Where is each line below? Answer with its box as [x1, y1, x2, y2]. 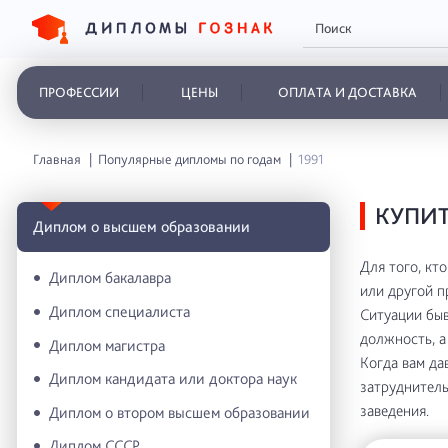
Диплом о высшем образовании [33, 216, 250, 236]
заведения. [359, 401, 429, 420]
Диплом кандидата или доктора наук [49, 369, 297, 389]
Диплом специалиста [49, 301, 190, 321]
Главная [33, 151, 81, 167]
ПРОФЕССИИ [39, 84, 119, 100]
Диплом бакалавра [49, 268, 171, 288]
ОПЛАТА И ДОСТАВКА [277, 84, 417, 100]
